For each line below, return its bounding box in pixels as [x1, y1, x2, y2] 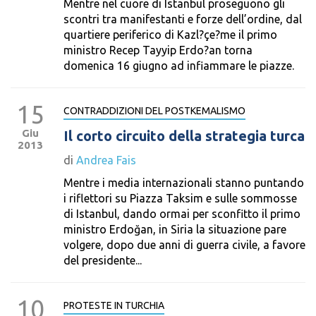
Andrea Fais [76, 154, 136, 166]
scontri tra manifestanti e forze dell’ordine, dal [63, 13, 302, 25]
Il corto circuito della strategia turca [63, 128, 305, 144]
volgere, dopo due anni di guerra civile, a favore [63, 238, 305, 251]
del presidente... [63, 254, 142, 267]
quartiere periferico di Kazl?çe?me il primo [63, 28, 277, 41]
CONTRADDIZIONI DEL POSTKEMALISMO [63, 105, 245, 116]
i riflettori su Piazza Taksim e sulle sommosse [63, 192, 297, 205]
